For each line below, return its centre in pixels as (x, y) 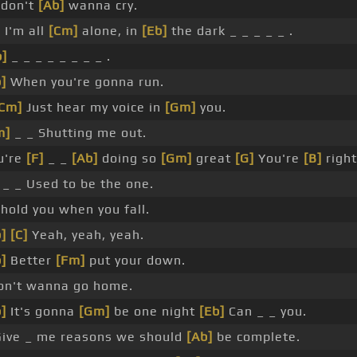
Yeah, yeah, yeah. (86, 235)
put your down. (135, 261)
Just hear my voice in (93, 108)
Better (31, 261)
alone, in (110, 31)
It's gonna (42, 312)
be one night (154, 312)
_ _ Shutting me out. (78, 133)
